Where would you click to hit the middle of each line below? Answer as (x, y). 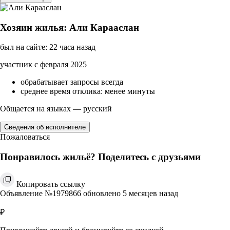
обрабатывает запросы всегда (72, 82)
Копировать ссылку (51, 184)
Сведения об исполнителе (45, 127)
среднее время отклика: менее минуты (88, 91)
